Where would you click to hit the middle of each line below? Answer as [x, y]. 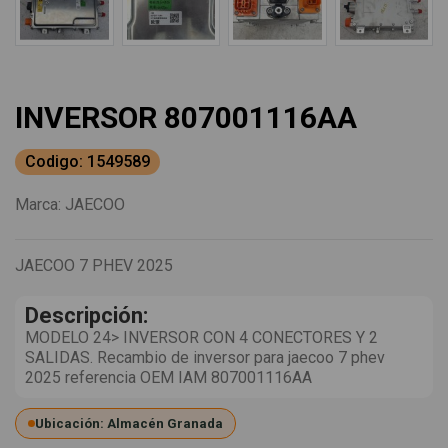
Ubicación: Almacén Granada [129, 424]
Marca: [38, 205]
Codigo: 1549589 [87, 162]
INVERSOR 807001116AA [186, 118]
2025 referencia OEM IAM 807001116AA [168, 378]
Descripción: [86, 316]
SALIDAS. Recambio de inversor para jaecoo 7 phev [205, 358]
